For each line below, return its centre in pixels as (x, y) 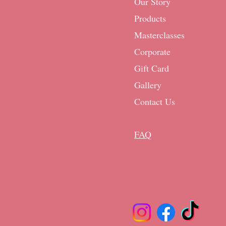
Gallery (148, 85)
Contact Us (155, 101)
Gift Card (152, 68)
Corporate (152, 51)
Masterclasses (159, 35)
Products (150, 18)
